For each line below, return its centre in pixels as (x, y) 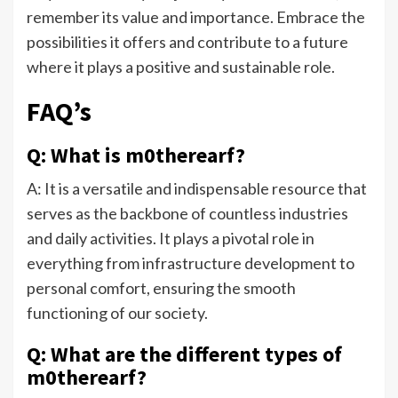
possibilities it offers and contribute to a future (187, 42)
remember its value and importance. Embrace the (196, 17)
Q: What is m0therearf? (136, 155)
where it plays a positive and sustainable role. (181, 67)
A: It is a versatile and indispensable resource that (197, 189)
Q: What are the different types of (184, 354)
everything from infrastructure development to (191, 263)
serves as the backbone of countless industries (187, 214)
